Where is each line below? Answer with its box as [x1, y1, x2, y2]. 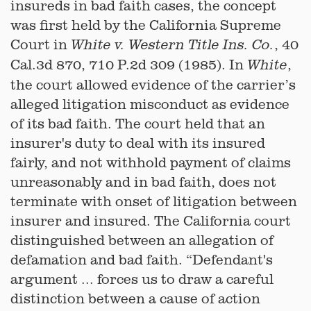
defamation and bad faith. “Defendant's [10, 251, 273, 268]
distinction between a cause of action [10, 289, 260, 307]
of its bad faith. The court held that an [10, 115, 265, 132]
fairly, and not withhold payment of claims [10, 153, 291, 171]
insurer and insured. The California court [10, 212, 291, 229]
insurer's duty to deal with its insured [10, 134, 265, 151]
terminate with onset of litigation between [10, 192, 297, 210]
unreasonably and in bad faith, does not [10, 173, 276, 190]
